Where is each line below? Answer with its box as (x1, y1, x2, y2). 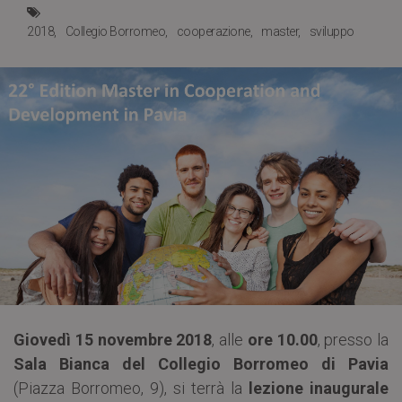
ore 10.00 (247, 330, 318, 350)
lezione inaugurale (249, 379, 389, 398)
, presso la (317, 330, 389, 350)
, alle (212, 330, 248, 350)
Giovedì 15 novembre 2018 (13, 330, 213, 350)
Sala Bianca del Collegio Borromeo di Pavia (13, 354, 389, 374)
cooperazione (176, 24, 250, 39)
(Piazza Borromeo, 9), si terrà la (13, 379, 249, 398)
